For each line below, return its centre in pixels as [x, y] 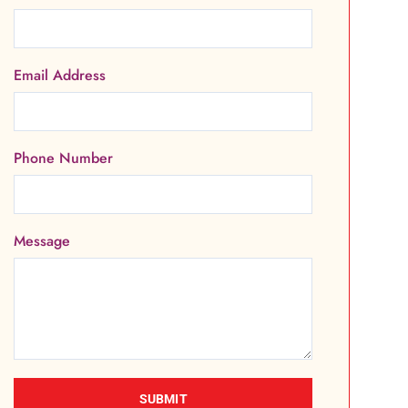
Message [42, 240]
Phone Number [64, 158]
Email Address [60, 75]
